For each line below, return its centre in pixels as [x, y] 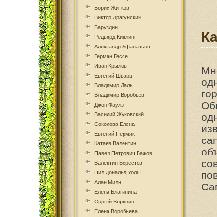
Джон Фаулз [109, 105]
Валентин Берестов [118, 163]
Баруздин [106, 27]
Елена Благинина [116, 192]
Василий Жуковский [119, 114]
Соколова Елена [115, 124]
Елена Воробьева [116, 211]
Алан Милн [108, 182]
